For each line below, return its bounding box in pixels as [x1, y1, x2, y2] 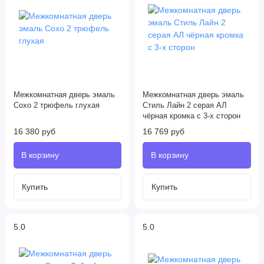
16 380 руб [13, 127, 55, 137]
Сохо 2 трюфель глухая [13, 101, 100, 110]
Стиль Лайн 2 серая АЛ [143, 101, 227, 110]
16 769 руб [143, 127, 184, 137]
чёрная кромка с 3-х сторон [143, 112, 240, 121]
